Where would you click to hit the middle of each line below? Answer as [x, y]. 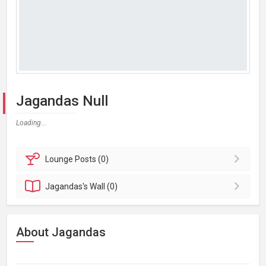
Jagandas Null [62, 101]
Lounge [60, 159]
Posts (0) [92, 159]
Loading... [31, 123]
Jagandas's [68, 186]
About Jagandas [61, 232]
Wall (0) [104, 186]
